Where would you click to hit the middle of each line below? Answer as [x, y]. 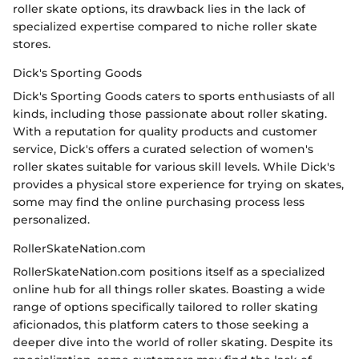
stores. [32, 44]
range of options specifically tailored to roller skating [165, 307]
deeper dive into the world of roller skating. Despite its [173, 342]
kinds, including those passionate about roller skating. [170, 113]
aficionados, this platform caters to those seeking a [161, 324]
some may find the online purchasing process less [159, 202]
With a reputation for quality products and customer [165, 131]
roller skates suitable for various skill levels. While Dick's [174, 166]
